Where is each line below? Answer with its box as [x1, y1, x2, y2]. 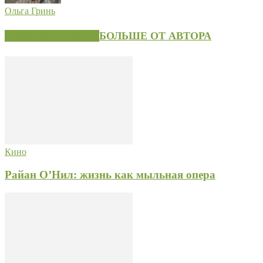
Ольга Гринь [5, 5, 55, 16]
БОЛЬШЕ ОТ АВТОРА [99, 30, 211, 42]
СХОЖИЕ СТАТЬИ [5, 30, 99, 42]
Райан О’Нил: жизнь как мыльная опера [5, 168, 215, 181]
